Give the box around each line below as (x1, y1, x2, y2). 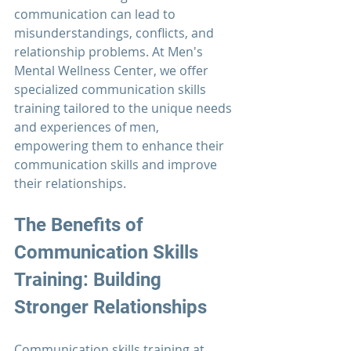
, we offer (154, 62, 212, 80)
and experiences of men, (14, 118, 162, 136)
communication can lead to (14, 5, 179, 24)
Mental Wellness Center (14, 62, 154, 80)
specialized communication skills (14, 81, 209, 99)
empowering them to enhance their (14, 137, 227, 155)
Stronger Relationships (14, 296, 207, 319)
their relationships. (14, 175, 126, 193)
